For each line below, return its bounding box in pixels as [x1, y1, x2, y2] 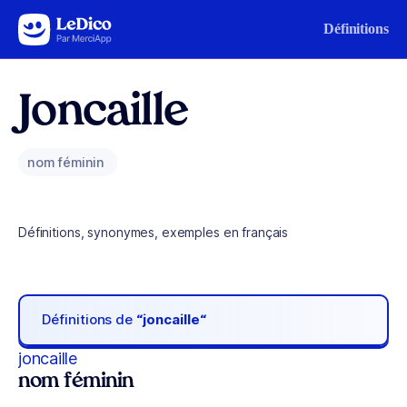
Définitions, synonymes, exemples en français [18, 224, 289, 240]
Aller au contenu [22, 17, 116, 33]
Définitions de [42, 311, 137, 329]
